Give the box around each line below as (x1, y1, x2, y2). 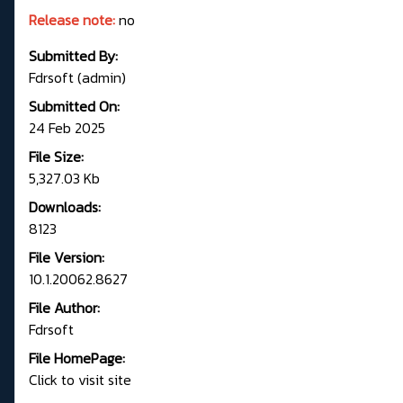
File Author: (29, 297, 100, 319)
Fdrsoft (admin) (29, 67, 126, 89)
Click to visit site (29, 369, 131, 391)
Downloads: (29, 196, 101, 219)
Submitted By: (29, 45, 118, 67)
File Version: (29, 246, 104, 269)
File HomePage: (29, 347, 125, 370)
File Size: (29, 146, 84, 168)
